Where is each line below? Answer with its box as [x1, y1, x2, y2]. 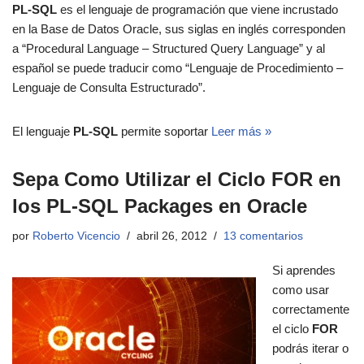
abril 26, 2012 [136, 230, 207, 243]
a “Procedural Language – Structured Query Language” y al [12, 41, 325, 56]
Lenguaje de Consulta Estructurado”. [12, 80, 206, 95]
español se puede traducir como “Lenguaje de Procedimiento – [12, 61, 343, 76]
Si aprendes [272, 263, 336, 278]
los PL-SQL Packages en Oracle [12, 195, 307, 218]
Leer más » [211, 124, 271, 139]
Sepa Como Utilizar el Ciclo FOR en [12, 168, 341, 191]
